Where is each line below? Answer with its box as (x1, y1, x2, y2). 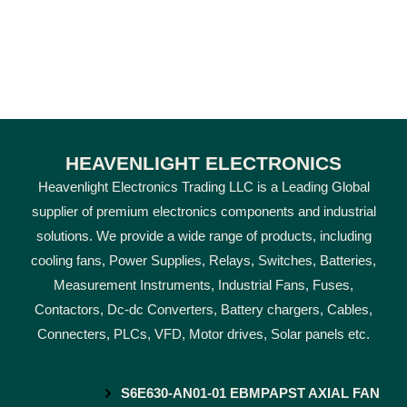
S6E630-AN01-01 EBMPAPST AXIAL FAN (121, 385, 380, 402)
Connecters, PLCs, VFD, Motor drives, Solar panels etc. (37, 327, 370, 342)
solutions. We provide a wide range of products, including (35, 229, 372, 244)
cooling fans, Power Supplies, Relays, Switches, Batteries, (31, 253, 376, 269)
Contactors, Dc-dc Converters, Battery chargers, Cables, (35, 303, 372, 318)
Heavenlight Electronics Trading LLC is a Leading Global (37, 180, 370, 195)
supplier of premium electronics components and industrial (31, 204, 376, 220)
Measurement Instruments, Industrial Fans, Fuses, (54, 278, 353, 293)
